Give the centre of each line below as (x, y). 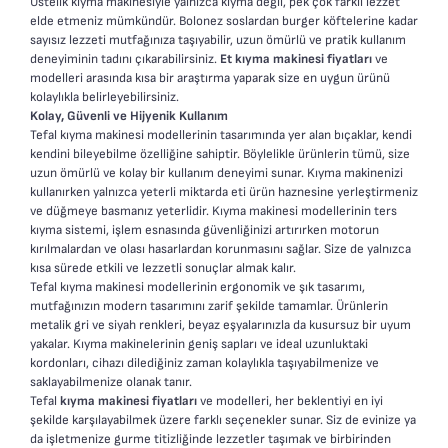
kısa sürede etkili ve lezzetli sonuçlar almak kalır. (164, 267)
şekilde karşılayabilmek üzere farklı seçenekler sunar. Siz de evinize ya (223, 419)
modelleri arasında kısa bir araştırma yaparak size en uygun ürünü (210, 77)
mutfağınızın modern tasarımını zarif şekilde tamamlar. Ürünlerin (209, 305)
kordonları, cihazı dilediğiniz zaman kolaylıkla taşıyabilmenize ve (204, 362)
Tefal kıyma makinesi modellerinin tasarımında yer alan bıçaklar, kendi (221, 134)
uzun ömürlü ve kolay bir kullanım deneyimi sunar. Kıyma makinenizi (216, 172)
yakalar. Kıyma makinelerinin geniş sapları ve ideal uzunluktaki (199, 343)
